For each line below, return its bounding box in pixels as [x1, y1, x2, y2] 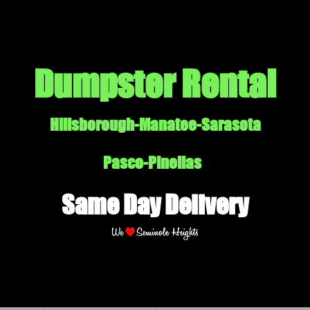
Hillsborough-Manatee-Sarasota [49, 115, 261, 134]
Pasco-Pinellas [103, 153, 207, 172]
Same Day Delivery [62, 190, 248, 220]
